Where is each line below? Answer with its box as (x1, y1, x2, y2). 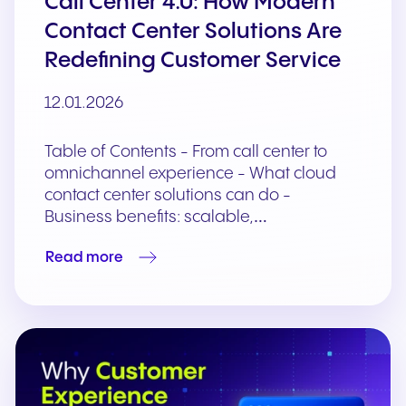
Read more (45, 249, 123, 266)
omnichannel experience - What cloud (44, 165, 336, 183)
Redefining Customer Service (44, 50, 341, 73)
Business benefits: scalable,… (44, 208, 267, 227)
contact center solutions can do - (44, 187, 291, 205)
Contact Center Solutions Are (44, 21, 342, 44)
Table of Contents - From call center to (44, 143, 327, 161)
